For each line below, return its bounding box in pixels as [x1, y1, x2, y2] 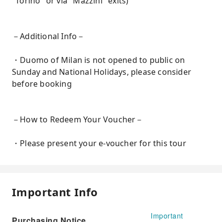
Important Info [12, 184, 98, 199]
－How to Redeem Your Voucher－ [12, 114, 144, 125]
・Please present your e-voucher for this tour [12, 138, 186, 149]
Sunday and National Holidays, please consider [12, 66, 192, 77]
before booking [12, 78, 72, 89]
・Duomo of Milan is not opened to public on [12, 55, 185, 65]
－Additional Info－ [12, 31, 85, 42]
